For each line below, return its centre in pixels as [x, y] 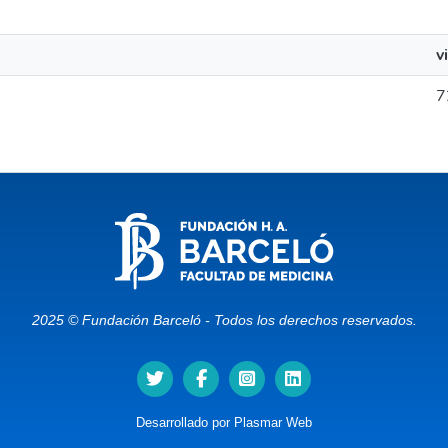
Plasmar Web [273, 422]
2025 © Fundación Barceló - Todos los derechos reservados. [224, 320]
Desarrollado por [185, 422]
